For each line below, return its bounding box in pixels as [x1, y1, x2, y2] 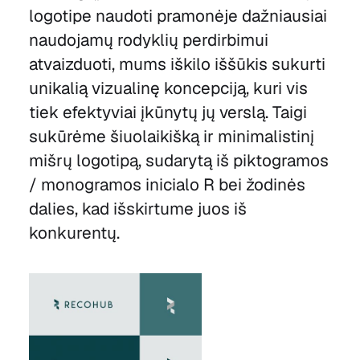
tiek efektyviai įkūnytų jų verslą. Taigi [28, 101, 307, 124]
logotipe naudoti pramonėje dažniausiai [28, 5, 327, 27]
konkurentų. [28, 222, 120, 244]
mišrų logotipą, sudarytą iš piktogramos [28, 149, 329, 172]
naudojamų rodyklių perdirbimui [28, 29, 268, 51]
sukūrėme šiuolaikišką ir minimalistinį [28, 125, 314, 148]
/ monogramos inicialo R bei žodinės [28, 174, 305, 196]
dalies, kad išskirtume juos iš [28, 198, 247, 220]
